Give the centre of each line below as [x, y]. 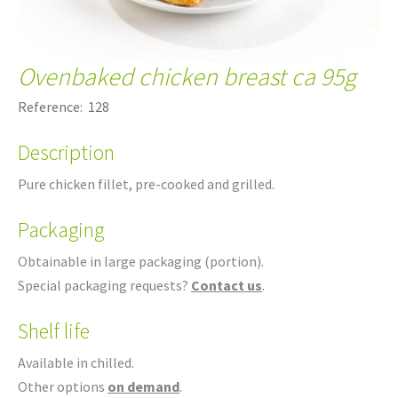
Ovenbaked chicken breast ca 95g [187, 76]
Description [66, 152]
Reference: [50, 106]
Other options [63, 386]
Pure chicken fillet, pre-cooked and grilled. [146, 183]
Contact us [227, 285]
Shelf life [54, 330]
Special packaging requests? [104, 285]
